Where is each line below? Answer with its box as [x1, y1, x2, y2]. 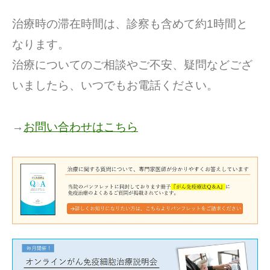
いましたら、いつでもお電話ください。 [12, 79, 218, 92]
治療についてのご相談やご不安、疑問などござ [12, 58, 253, 72]
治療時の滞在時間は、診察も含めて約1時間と [12, 17, 248, 31]
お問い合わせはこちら [24, 120, 138, 133]
